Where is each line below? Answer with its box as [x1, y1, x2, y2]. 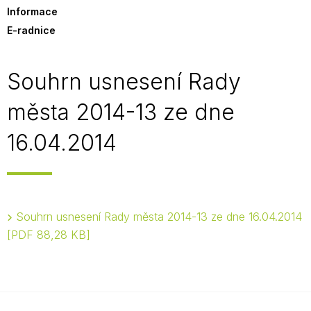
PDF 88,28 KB [11, 228, 86, 242]
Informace [7, 6, 58, 17]
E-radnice [7, 24, 56, 36]
